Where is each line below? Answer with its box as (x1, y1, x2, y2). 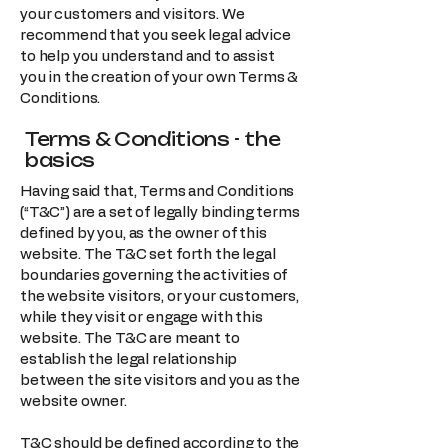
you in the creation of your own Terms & (20, 69, 299, 85)
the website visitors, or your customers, (20, 288, 300, 304)
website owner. (20, 393, 130, 409)
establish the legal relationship (20, 351, 238, 367)
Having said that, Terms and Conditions (20, 183, 295, 199)
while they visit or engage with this (20, 309, 263, 325)
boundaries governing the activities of (20, 267, 288, 283)
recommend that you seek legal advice (20, 27, 291, 43)
